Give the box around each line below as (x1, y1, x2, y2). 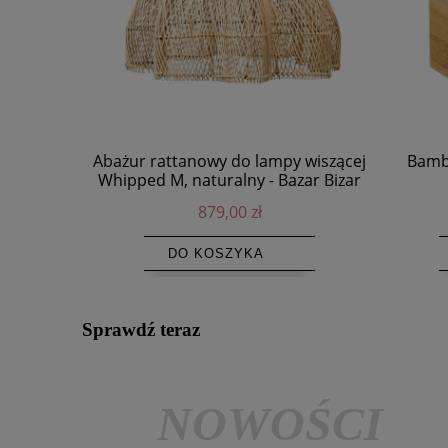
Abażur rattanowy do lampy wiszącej (93, 149, 366, 172)
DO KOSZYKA (168, 245, 264, 261)
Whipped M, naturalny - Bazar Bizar (98, 168, 361, 191)
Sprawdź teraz (82, 318, 200, 340)
